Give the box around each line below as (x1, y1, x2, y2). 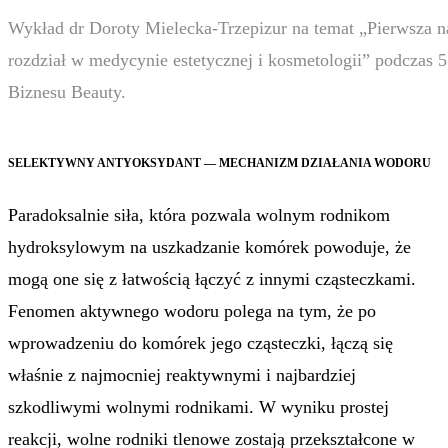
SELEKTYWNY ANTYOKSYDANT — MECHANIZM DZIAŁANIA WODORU (8, 155, 431, 170)
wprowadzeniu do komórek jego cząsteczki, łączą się (8, 332, 393, 353)
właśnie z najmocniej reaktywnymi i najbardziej (8, 364, 356, 385)
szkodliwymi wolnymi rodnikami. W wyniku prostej (8, 396, 389, 417)
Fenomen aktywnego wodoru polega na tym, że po (8, 300, 376, 321)
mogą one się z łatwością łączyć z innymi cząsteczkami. (8, 268, 416, 289)
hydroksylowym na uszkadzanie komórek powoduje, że (8, 236, 411, 257)
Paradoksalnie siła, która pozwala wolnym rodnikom (8, 204, 390, 225)
